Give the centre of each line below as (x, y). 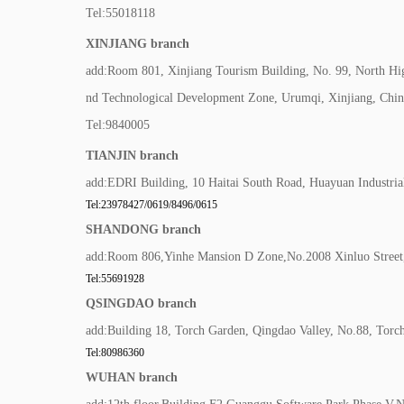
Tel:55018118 (120, 13)
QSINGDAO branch (141, 303)
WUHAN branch (132, 377)
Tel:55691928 (115, 279)
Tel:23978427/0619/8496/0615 (151, 205)
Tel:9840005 (118, 125)
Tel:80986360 (115, 353)
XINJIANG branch (138, 44)
